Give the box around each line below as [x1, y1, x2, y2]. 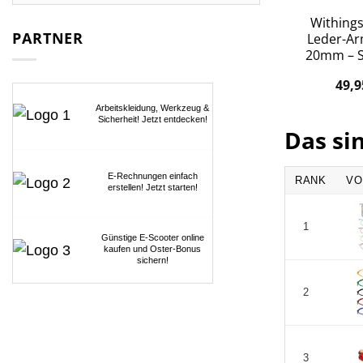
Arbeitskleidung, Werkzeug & [96, 103, 210, 113]
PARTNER [12, 28, 84, 48]
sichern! [136, 255, 169, 266]
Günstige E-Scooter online [100, 233, 204, 243]
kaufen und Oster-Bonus [104, 244, 202, 254]
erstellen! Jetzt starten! [107, 181, 198, 192]
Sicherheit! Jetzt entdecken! [97, 114, 207, 125]
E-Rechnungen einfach [107, 170, 198, 181]
